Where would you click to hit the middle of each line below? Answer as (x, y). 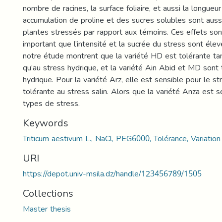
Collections (48, 193)
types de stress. (51, 103)
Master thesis (47, 209)
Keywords (46, 123)
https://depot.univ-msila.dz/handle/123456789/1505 (112, 174)
